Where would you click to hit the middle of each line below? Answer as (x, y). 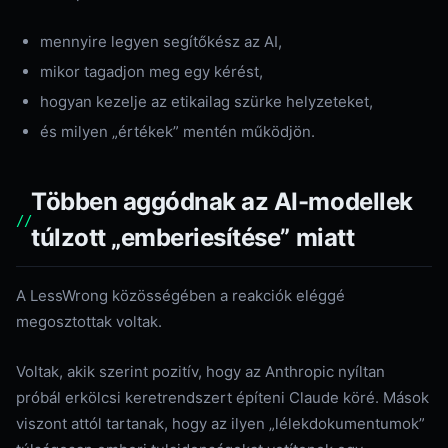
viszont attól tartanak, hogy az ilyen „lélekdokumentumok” (220, 423)
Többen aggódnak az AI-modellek (222, 201)
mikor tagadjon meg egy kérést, (151, 71)
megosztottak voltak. (89, 321)
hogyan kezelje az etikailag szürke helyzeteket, (206, 101)
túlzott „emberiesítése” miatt (193, 237)
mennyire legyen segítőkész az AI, (161, 41)
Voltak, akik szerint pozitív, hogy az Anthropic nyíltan (200, 371)
